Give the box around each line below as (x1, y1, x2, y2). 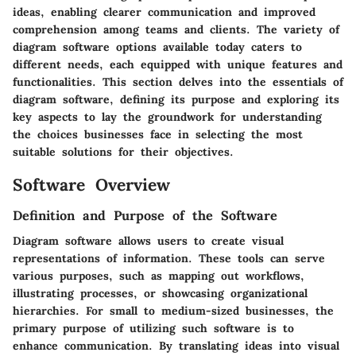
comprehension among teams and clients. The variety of (13, 21, 339, 37)
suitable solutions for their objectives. (13, 144, 234, 159)
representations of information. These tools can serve (13, 251, 325, 266)
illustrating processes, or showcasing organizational (13, 286, 308, 301)
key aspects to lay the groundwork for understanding (13, 109, 322, 124)
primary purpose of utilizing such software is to (13, 321, 294, 336)
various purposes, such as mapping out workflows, (13, 269, 304, 284)
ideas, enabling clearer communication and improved (13, 4, 315, 19)
